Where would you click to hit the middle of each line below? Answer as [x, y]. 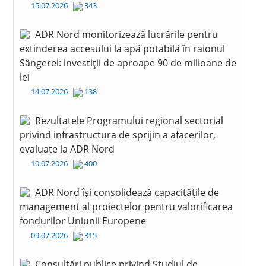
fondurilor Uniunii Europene [83, 221]
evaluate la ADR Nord [67, 149]
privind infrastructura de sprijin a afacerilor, [117, 135]
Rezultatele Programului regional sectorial [129, 121]
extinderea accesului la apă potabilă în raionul [122, 49]
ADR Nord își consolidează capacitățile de [127, 192]
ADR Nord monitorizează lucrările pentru [126, 34]
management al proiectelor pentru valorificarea [126, 207]
